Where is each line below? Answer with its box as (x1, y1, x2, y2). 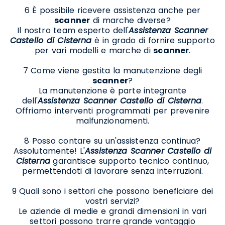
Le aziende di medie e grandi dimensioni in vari (18, 205, 207, 217)
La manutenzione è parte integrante (38, 84, 187, 96)
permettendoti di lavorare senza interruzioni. (22, 165, 203, 177)
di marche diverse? (90, 14, 171, 26)
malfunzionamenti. (75, 115, 150, 127)
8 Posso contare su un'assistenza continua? (24, 135, 201, 147)
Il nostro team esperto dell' (17, 24, 129, 36)
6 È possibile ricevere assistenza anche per (24, 4, 201, 16)
